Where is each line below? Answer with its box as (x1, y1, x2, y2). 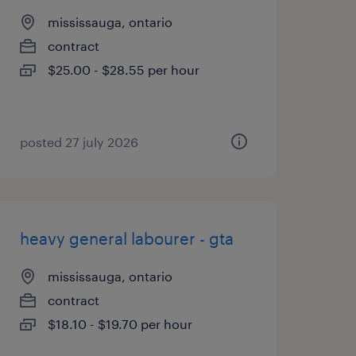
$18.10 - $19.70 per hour (47, 316, 192, 331)
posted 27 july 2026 (19, 134, 138, 149)
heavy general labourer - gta (19, 229, 234, 248)
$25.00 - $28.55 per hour (47, 62, 199, 77)
